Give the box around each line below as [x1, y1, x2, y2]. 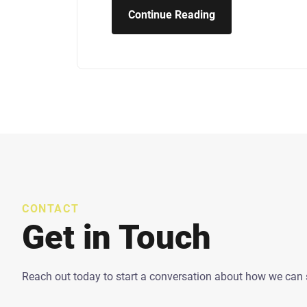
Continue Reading [128, 8, 215, 22]
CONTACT [22, 202, 79, 216]
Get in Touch [22, 218, 211, 258]
